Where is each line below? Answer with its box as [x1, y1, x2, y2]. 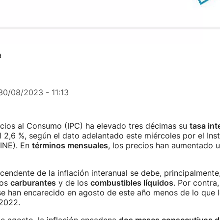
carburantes [10, 178, 56, 188]
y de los [55, 178, 90, 188]
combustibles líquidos [90, 178, 173, 188]
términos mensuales [31, 140, 108, 150]
